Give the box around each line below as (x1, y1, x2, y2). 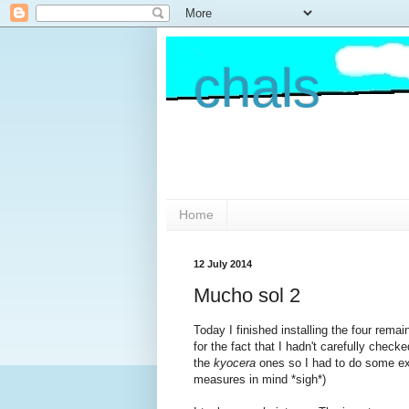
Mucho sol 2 (194, 284, 300, 308)
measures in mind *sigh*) (194, 372, 326, 387)
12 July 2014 (194, 257, 252, 269)
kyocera (214, 356, 256, 371)
